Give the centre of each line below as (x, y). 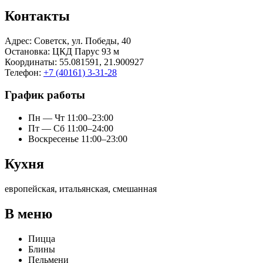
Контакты (37, 16)
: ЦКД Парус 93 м (83, 51)
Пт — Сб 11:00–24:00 (71, 128)
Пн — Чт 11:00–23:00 (71, 117)
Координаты (30, 62)
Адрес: (18, 41)
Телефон (22, 72)
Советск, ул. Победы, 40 (81, 41)
